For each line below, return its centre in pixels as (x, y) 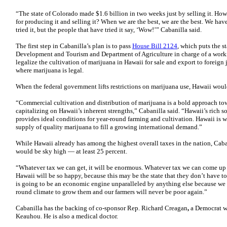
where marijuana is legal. (50, 70)
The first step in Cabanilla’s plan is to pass (74, 46)
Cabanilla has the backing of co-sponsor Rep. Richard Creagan (102, 208)
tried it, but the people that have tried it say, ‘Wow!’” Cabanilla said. (109, 30)
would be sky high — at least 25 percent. (71, 151)
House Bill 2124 (155, 46)
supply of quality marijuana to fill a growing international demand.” (109, 127)
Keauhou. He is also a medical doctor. (67, 216)
